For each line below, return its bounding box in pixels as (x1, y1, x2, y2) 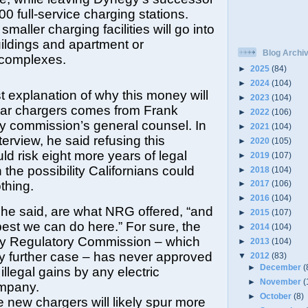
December (260, 263, 304, 272)
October (260, 291, 294, 300)
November (260, 276, 304, 286)
